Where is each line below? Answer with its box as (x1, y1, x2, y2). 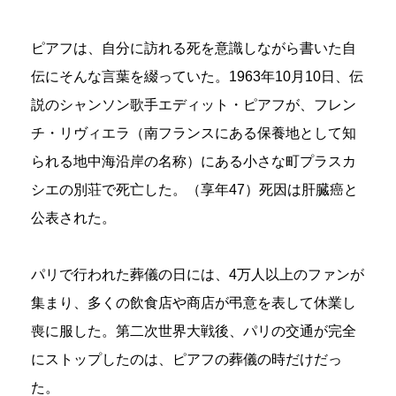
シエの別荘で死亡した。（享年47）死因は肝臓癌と (31, 181, 358, 197)
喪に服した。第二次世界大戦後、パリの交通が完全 (31, 323, 356, 339)
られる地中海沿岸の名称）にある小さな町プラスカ (31, 153, 356, 169)
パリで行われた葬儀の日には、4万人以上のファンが (31, 266, 364, 282)
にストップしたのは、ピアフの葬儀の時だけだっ (31, 351, 342, 367)
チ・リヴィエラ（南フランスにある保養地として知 (31, 125, 356, 141)
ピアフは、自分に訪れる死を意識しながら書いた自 (31, 40, 356, 56)
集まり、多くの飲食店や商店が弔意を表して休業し (31, 294, 356, 310)
